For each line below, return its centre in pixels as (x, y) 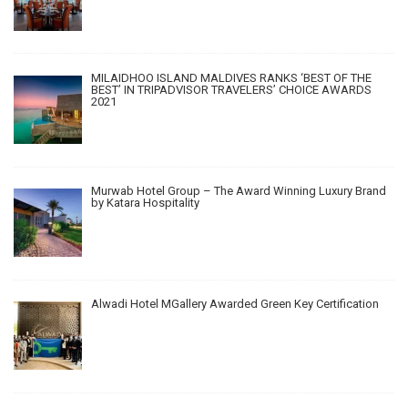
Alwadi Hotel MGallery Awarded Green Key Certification (235, 304)
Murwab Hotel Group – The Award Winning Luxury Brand (238, 191)
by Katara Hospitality (145, 203)
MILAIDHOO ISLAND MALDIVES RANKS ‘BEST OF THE (231, 77)
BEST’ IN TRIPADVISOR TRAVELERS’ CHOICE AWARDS (231, 89)
